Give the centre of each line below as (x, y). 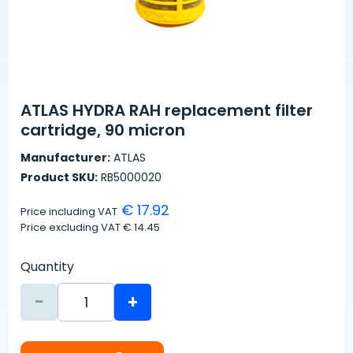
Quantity (48, 267)
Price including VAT (69, 212)
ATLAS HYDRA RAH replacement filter (167, 111)
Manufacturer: (66, 158)
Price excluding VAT (72, 228)
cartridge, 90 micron (103, 130)
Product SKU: (59, 178)
